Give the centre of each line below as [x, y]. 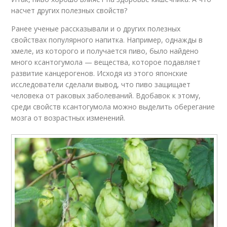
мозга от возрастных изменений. [68, 118]
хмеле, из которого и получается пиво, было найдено [105, 51]
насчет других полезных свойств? [69, 11]
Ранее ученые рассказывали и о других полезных [96, 29]
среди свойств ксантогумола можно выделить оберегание [113, 107]
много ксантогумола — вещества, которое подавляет [106, 62]
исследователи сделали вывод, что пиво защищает [101, 85]
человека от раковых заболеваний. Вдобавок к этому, [106, 96]
